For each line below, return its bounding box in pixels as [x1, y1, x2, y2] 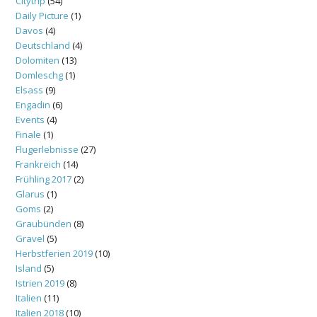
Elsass [16, 83, 43, 96]
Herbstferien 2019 [16, 246, 93, 260]
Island [16, 261, 42, 275]
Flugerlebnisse [16, 142, 79, 156]
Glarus [16, 187, 45, 200]
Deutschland [16, 38, 70, 52]
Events [16, 113, 45, 126]
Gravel [16, 231, 45, 245]
